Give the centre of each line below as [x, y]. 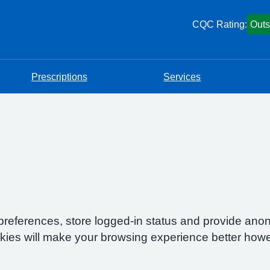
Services [182, 77]
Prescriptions [59, 77]
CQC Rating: [220, 24]
